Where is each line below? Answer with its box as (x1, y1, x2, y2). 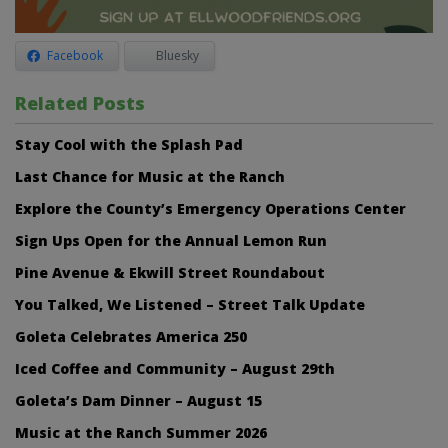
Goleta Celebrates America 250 (15, 327, 247, 347)
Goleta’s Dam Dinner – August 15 (15, 391, 262, 411)
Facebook (47, 47, 103, 65)
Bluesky (156, 47, 199, 65)
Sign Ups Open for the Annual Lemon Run (15, 231, 327, 251)
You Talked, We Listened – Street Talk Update (15, 295, 365, 315)
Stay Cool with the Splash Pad (15, 135, 243, 155)
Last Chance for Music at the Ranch (15, 167, 285, 187)
